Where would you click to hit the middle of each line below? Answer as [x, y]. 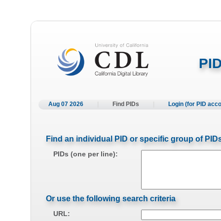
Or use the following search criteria [111, 198]
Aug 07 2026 [66, 104]
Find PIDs [126, 104]
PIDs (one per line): [86, 154]
